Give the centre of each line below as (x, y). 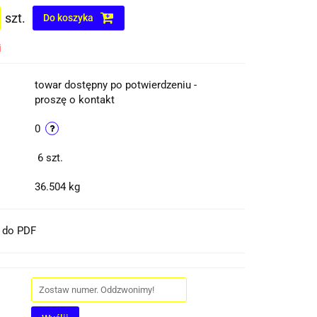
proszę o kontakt (75, 100)
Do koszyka (70, 18)
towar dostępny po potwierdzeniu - (116, 85)
